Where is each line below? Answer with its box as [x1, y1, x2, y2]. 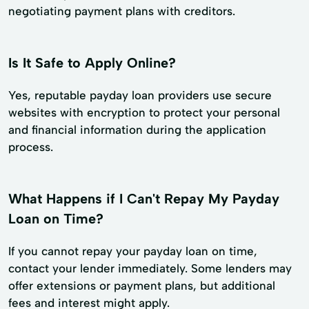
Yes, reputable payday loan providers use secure [8, 88, 272, 102]
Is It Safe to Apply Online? [8, 54, 176, 71]
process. [8, 139, 53, 154]
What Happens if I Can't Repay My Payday [8, 190, 279, 207]
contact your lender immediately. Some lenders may [8, 261, 292, 275]
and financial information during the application [8, 122, 266, 137]
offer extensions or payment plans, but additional [8, 278, 275, 292]
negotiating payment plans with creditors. [8, 3, 235, 18]
